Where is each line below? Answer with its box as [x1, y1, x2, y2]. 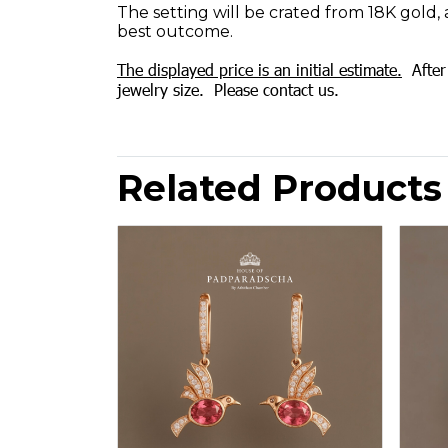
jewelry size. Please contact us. [117, 79, 339, 100]
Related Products [117, 166, 442, 210]
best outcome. [117, 22, 237, 41]
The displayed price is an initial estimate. [117, 59, 402, 80]
